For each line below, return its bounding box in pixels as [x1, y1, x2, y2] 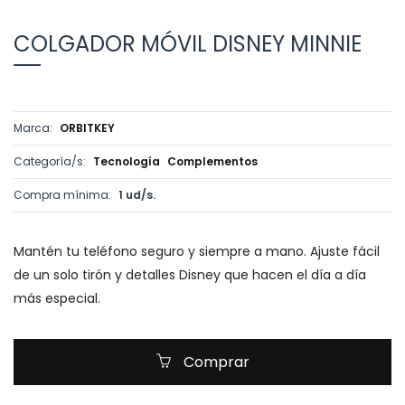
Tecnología [93, 154, 160, 169]
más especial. [14, 289, 100, 307]
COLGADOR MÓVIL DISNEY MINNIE [14, 29, 362, 59]
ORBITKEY [60, 120, 115, 136]
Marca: [14, 120, 55, 136]
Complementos [167, 154, 258, 169]
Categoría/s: [14, 154, 89, 169]
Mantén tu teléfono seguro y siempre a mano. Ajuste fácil [14, 242, 380, 260]
